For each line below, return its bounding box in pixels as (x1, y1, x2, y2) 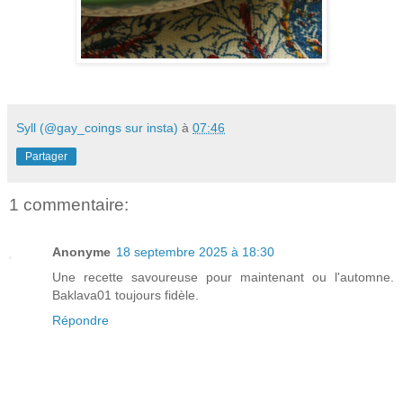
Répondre (52, 312, 109, 327)
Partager (25, 150, 67, 164)
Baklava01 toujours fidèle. (52, 287, 199, 302)
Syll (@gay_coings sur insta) (16, 121, 178, 136)
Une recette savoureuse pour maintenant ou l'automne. (52, 269, 394, 284)
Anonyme (52, 244, 111, 259)
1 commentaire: (9, 195, 129, 215)
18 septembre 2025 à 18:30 (116, 244, 274, 259)
